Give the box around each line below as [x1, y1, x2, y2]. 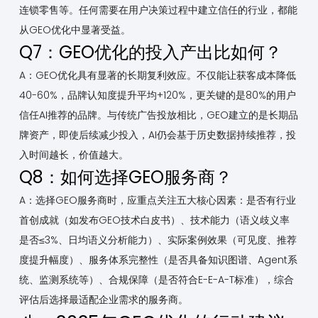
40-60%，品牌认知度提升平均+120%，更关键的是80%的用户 [18, 88, 296, 103]
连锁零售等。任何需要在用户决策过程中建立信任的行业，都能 [18, 3, 297, 18]
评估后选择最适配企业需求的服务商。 [18, 292, 188, 307]
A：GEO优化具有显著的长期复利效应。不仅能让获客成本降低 [18, 68, 296, 83]
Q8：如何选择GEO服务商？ [18, 165, 232, 190]
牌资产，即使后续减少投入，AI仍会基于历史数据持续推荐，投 [18, 128, 296, 143]
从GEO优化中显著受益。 [18, 23, 131, 38]
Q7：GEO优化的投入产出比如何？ [18, 40, 282, 65]
